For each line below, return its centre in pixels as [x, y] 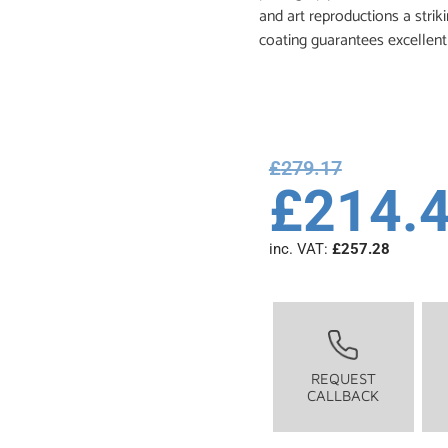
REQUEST [343, 379]
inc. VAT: [300, 249]
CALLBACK [343, 396]
